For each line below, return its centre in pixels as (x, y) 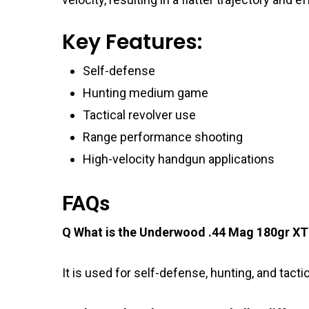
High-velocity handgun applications (179, 159)
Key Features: (132, 42)
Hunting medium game (146, 93)
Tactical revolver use (139, 115)
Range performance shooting (163, 137)
